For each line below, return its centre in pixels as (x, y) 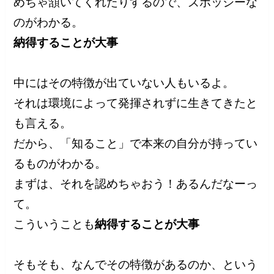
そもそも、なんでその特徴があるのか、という (136, 264)
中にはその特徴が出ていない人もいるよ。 (124, 83)
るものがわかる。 (60, 163)
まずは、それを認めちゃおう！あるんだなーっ (136, 183)
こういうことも (54, 224)
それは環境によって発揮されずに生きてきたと (136, 103)
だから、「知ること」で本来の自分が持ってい (136, 143)
